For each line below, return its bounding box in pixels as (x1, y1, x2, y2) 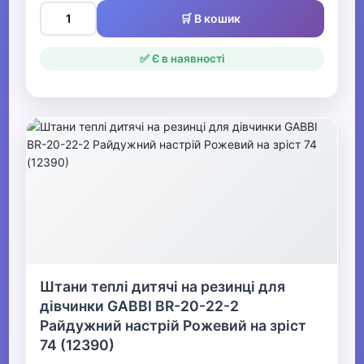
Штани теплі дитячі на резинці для (40, 278, 286, 296)
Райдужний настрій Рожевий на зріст (40, 317, 307, 335)
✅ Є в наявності (139, 52, 225, 66)
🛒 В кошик (180, 11, 240, 26)
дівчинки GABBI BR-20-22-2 (40, 297, 240, 315)
